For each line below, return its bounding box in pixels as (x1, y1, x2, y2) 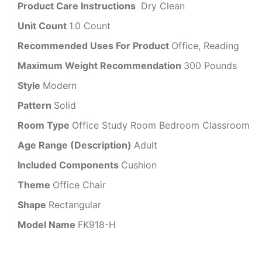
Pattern (18, 99, 54, 112)
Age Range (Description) (18, 139, 134, 151)
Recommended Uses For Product (18, 40, 171, 52)
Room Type (18, 119, 72, 132)
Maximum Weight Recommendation (18, 60, 184, 72)
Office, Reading (171, 40, 239, 52)
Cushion (121, 159, 157, 171)
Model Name (18, 219, 78, 231)
